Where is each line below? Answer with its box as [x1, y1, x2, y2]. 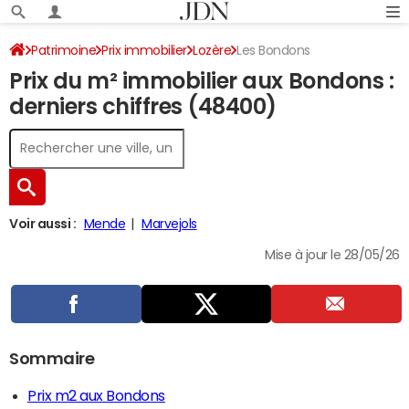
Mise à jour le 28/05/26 [265, 248, 400, 261]
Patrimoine [31, 44, 97, 57]
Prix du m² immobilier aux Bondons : [9, 70, 394, 92]
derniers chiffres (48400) [9, 96, 278, 118]
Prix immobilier [101, 44, 188, 57]
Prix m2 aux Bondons [27, 388, 165, 403]
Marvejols [141, 217, 197, 230]
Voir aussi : [9, 217, 77, 230]
